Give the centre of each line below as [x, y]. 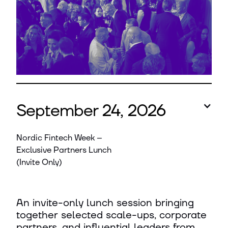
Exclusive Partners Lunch [64, 150]
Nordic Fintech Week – [59, 138]
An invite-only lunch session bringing [105, 203]
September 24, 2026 [91, 111]
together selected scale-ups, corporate [111, 215]
